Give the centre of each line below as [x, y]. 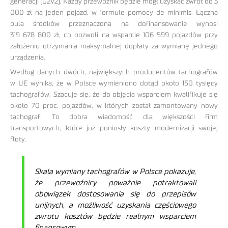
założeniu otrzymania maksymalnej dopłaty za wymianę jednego [114, 46]
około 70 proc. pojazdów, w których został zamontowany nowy [114, 106]
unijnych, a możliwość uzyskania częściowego [115, 206]
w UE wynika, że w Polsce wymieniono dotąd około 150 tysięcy [114, 83]
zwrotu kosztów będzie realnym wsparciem [115, 217]
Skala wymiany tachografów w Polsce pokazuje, [115, 172]
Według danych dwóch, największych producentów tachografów [114, 72]
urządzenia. [28, 57]
